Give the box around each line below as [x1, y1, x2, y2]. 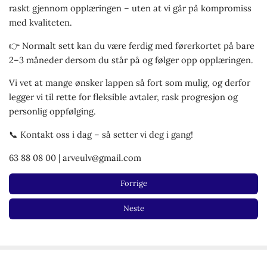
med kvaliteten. [8, 17, 72, 29]
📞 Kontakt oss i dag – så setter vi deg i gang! [8, 128, 193, 140]
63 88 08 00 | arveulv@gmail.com [8, 151, 141, 163]
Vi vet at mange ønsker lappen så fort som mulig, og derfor [8, 77, 250, 89]
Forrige [120, 178, 147, 189]
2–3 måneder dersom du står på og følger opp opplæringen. [8, 54, 253, 66]
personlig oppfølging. [8, 105, 96, 117]
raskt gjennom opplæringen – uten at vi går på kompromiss [8, 2, 252, 14]
